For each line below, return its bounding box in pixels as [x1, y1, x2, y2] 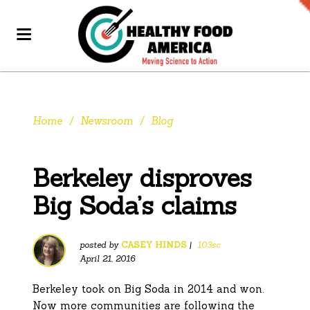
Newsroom [80, 114, 134, 127]
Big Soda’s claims [33, 190, 237, 221]
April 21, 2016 [80, 253, 136, 264]
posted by [80, 239, 122, 250]
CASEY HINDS [121, 239, 188, 250]
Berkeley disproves [33, 162, 253, 194]
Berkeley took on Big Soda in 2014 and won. [33, 282, 268, 295]
